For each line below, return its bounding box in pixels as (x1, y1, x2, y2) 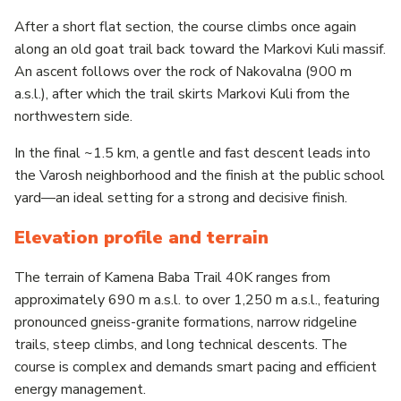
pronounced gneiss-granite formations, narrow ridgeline (14, 311, 357, 332)
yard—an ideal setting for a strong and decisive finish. (14, 187, 347, 208)
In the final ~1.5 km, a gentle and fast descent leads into (14, 142, 371, 163)
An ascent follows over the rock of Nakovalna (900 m (14, 61, 352, 81)
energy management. (14, 379, 146, 399)
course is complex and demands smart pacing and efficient (14, 356, 377, 377)
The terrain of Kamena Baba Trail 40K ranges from (14, 267, 330, 287)
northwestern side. (14, 106, 132, 126)
